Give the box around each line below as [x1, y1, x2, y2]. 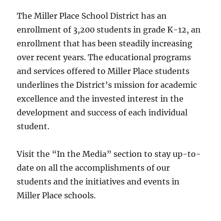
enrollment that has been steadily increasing [17, 38, 193, 49]
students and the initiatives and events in [17, 177, 180, 187]
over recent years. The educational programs [17, 52, 191, 63]
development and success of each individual [17, 108, 188, 118]
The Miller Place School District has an [17, 11, 167, 21]
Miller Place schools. [17, 190, 96, 201]
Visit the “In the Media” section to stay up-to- [17, 149, 201, 159]
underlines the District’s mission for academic [17, 80, 197, 90]
